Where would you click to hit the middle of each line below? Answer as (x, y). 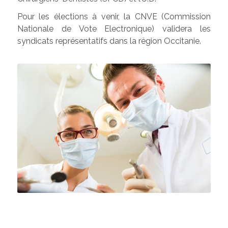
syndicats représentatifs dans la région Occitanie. (109, 41)
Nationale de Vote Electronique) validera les (114, 29)
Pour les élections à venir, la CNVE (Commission (114, 17)
